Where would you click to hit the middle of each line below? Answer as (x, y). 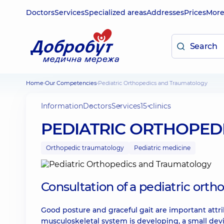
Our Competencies (73, 83)
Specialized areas (115, 12)
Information (62, 106)
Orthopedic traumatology (85, 148)
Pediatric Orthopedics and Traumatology (155, 83)
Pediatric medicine (162, 148)
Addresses (165, 12)
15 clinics (156, 106)
